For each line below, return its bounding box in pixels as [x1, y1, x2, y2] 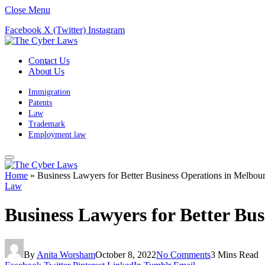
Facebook [5, 25, 41, 35]
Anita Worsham [37, 249, 95, 260]
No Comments [156, 249, 211, 260]
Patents [28, 98, 52, 107]
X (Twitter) [44, 25, 86, 35]
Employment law [28, 130, 86, 139]
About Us [28, 66, 64, 76]
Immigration [28, 88, 70, 96]
